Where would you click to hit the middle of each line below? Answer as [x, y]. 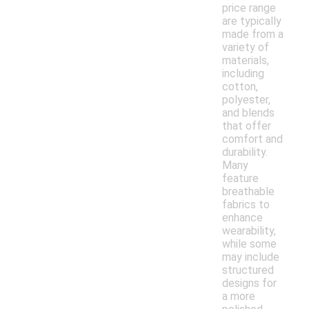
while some [249, 244]
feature [240, 179]
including [243, 74]
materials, [246, 61]
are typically [252, 21]
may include [251, 257]
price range [249, 8]
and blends [248, 113]
